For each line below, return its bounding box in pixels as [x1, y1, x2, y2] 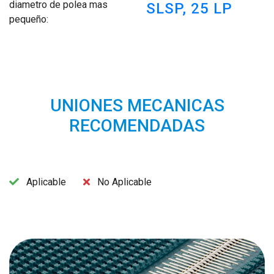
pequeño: [9, 13, 48, 26]
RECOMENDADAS [69, 116, 205, 136]
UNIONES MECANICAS [50, 95, 224, 116]
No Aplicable [95, 176, 152, 188]
